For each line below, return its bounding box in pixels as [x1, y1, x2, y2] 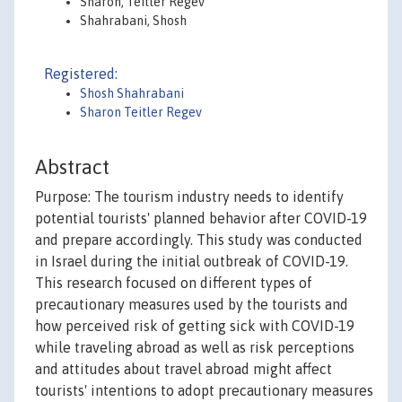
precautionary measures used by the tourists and [35, 296, 348, 313]
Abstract [35, 155, 109, 179]
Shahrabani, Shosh [80, 13, 187, 28]
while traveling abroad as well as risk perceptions [35, 339, 354, 356]
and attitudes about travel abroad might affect [35, 361, 332, 378]
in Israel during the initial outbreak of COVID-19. [35, 253, 348, 270]
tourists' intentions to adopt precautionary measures [35, 382, 373, 399]
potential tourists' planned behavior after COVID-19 [35, 210, 367, 227]
